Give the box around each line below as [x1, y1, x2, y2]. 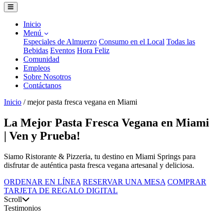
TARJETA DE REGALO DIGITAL [4, 186, 118, 195]
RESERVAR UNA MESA [83, 177, 165, 186]
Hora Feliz [77, 46, 109, 54]
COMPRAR [167, 177, 206, 186]
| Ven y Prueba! [4, 129, 80, 142]
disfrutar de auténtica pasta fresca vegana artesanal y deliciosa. [4, 161, 194, 169]
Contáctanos [23, 81, 61, 90]
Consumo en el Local [99, 37, 164, 46]
